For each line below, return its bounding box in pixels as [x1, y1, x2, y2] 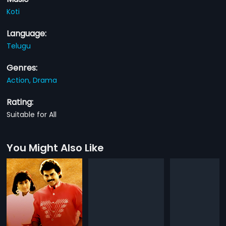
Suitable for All [7, 109, 57, 120]
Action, [7, 75, 33, 85]
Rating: [7, 96, 34, 108]
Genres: [7, 62, 38, 74]
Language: [7, 27, 47, 39]
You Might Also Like [7, 140, 104, 155]
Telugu [7, 40, 31, 51]
